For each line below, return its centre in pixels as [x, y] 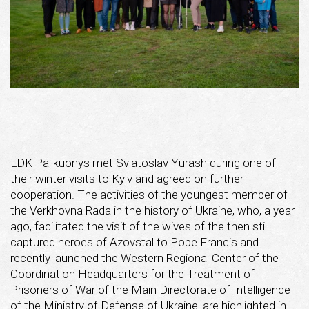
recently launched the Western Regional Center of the [144, 258]
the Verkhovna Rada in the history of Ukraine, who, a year [152, 210]
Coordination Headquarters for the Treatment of [132, 273]
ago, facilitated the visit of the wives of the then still [140, 226]
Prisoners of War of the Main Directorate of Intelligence [150, 289]
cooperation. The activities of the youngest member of [149, 194]
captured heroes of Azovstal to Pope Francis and [134, 242]
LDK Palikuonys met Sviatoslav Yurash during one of [143, 162]
